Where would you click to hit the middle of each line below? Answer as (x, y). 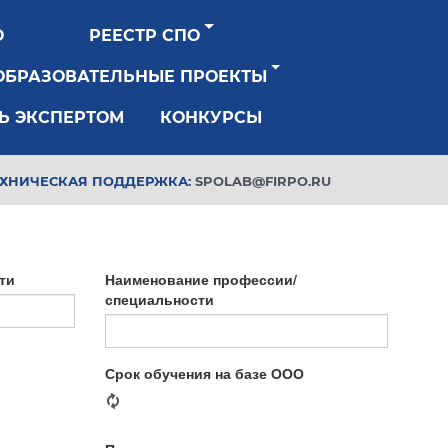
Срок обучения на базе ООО (204, 373)
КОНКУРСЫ (211, 117)
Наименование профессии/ (200, 279)
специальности (159, 299)
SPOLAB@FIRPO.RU (263, 181)
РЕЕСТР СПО (144, 35)
